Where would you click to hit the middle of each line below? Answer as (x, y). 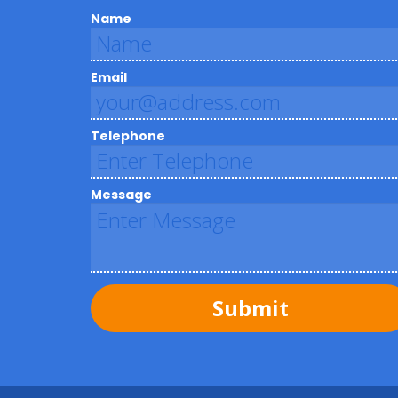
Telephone (128, 136)
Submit (251, 308)
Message (121, 195)
